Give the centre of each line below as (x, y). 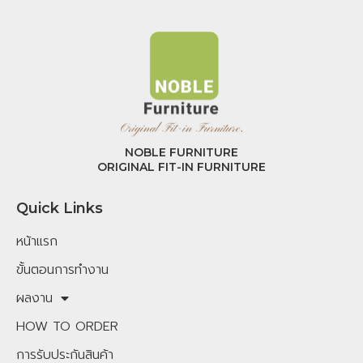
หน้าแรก (37, 241)
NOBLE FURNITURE (181, 153)
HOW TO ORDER (67, 326)
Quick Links (60, 208)
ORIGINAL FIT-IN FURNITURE (181, 167)
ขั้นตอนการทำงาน (62, 269)
